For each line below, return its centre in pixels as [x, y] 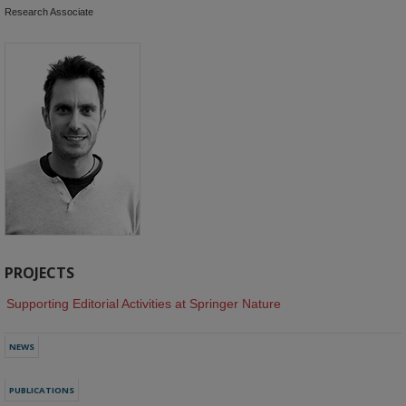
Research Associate [49, 12]
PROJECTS [39, 272]
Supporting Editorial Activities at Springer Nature [144, 303]
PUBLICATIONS [42, 390]
